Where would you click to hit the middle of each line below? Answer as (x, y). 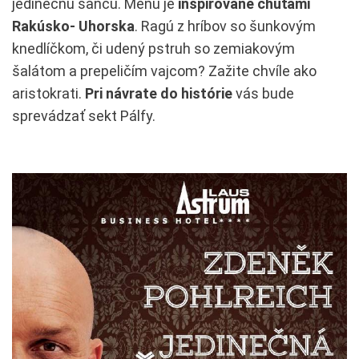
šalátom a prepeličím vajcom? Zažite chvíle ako (164, 71)
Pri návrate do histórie (159, 93)
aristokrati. (48, 93)
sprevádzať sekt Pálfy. (84, 115)
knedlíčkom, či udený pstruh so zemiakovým (153, 48)
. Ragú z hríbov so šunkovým (225, 26)
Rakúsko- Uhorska (73, 26)
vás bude (263, 93)
